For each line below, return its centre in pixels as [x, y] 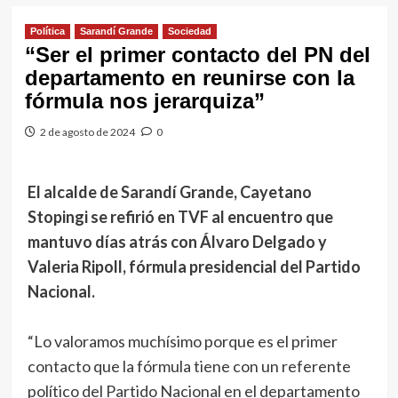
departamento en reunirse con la [189, 78]
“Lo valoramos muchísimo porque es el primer [182, 341]
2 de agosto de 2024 [87, 132]
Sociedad [189, 31]
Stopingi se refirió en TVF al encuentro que [180, 217]
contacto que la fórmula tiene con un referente [189, 366]
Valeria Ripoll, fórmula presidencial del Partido [194, 267]
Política [47, 31]
